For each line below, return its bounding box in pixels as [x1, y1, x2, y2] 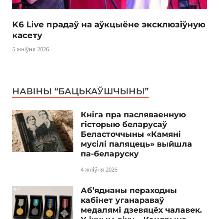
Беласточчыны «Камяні [81, 129, 181, 139]
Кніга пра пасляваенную [81, 109, 186, 119]
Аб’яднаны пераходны [81, 185, 177, 195]
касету [12, 30, 42, 41]
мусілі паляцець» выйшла [81, 139, 192, 149]
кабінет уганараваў [81, 195, 164, 205]
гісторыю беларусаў [81, 119, 167, 129]
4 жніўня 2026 [81, 165, 117, 174]
